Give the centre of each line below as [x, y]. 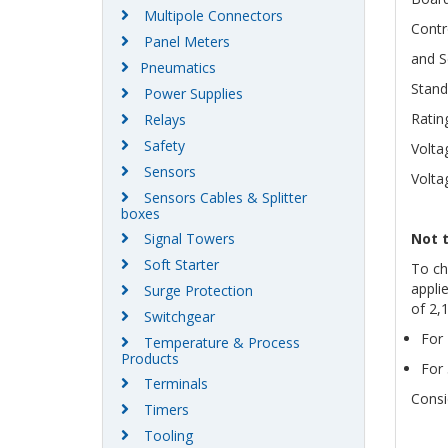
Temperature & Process [222, 343]
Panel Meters [187, 42]
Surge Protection [198, 291]
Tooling [168, 436]
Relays [165, 120]
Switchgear [179, 317]
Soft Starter [181, 265]
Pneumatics [178, 68]
